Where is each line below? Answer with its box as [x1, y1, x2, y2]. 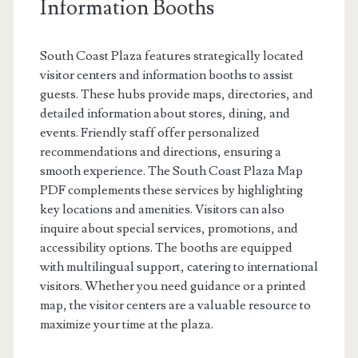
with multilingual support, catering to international [39, 259, 318, 275]
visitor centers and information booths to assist [39, 67, 293, 83]
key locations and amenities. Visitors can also [39, 201, 284, 217]
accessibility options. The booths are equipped [39, 240, 292, 256]
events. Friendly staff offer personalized [39, 125, 260, 141]
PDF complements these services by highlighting [39, 182, 303, 198]
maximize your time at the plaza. [39, 316, 213, 332]
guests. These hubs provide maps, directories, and [39, 86, 313, 102]
